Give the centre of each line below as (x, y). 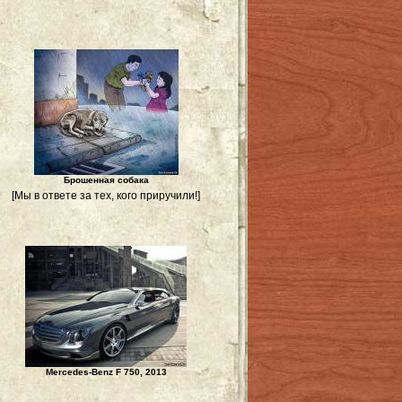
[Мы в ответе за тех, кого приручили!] (106, 196)
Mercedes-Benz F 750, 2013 (106, 372)
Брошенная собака (106, 180)
